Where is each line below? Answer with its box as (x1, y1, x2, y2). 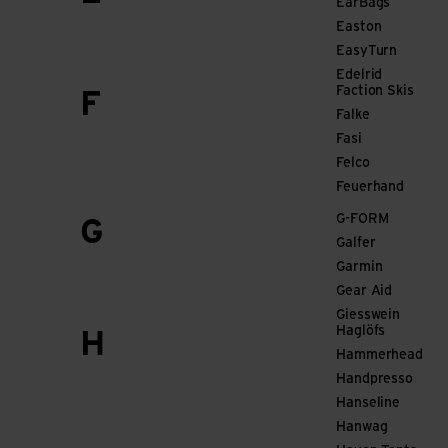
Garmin (336, 260, 383, 275)
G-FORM (336, 212, 389, 227)
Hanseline (336, 396, 401, 411)
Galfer (336, 236, 376, 251)
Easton (336, 20, 382, 35)
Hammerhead (336, 348, 423, 363)
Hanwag (336, 420, 388, 435)
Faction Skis (336, 84, 414, 99)
